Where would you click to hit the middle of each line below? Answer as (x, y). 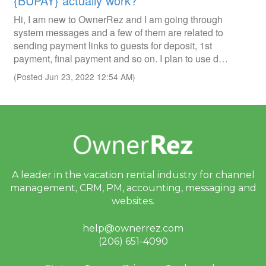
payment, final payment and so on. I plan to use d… (121, 58)
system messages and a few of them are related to (118, 32)
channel (235, 175)
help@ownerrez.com (133, 228)
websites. (133, 201)
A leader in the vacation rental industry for (113, 175)
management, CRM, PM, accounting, (97, 188)
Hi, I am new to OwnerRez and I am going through (118, 19)
